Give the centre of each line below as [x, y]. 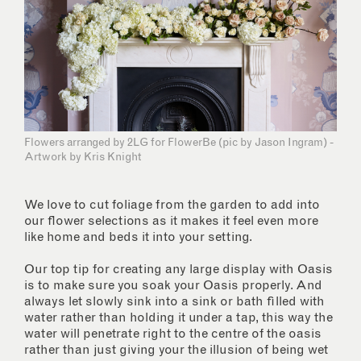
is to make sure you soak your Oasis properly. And [173, 285]
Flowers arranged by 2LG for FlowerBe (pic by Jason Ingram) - [179, 142]
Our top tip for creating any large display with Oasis [178, 269]
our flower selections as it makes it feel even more [171, 220]
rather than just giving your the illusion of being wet [176, 349]
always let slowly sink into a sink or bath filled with [174, 301]
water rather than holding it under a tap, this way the [178, 317]
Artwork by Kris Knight [83, 157]
